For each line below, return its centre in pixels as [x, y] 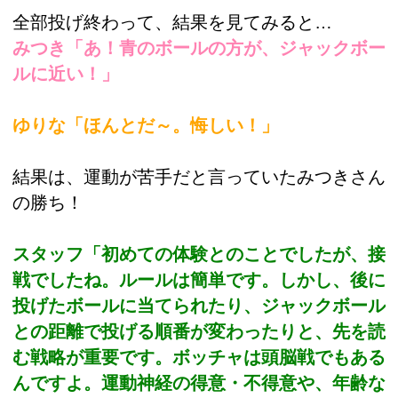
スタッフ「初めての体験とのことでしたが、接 [199, 254]
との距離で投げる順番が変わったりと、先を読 [199, 331]
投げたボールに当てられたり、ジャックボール [199, 305]
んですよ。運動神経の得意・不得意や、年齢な [199, 382]
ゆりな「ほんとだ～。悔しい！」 [146, 125]
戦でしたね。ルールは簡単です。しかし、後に [199, 279]
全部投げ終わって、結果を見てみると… [172, 22]
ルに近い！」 [66, 73]
